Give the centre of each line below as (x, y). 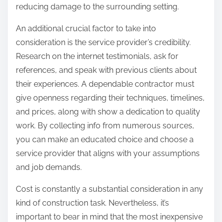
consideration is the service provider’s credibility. (103, 43)
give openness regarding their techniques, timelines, (110, 98)
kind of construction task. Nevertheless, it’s (92, 203)
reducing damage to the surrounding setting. (97, 7)
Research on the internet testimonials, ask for (97, 56)
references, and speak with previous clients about (106, 70)
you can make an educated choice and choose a (105, 140)
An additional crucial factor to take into (86, 29)
